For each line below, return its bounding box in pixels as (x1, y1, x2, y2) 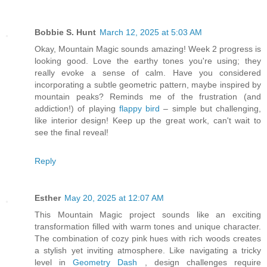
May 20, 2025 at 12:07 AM (64, 193, 164, 203)
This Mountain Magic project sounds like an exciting (35, 209, 261, 219)
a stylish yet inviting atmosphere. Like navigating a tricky (35, 245, 261, 255)
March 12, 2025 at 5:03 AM (100, 27, 202, 37)
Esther (35, 193, 61, 203)
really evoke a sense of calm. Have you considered (35, 67, 261, 77)
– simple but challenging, (160, 103, 261, 113)
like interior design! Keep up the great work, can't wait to (35, 115, 261, 125)
